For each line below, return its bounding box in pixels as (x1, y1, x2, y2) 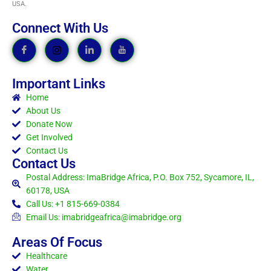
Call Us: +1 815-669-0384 (25, 198, 120, 209)
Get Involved (25, 132, 73, 142)
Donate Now (25, 119, 73, 129)
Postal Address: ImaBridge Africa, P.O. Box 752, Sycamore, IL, (25, 172, 254, 182)
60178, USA (25, 185, 70, 195)
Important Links (12, 76, 105, 91)
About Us (25, 105, 60, 116)
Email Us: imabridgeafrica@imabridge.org (25, 212, 181, 222)
